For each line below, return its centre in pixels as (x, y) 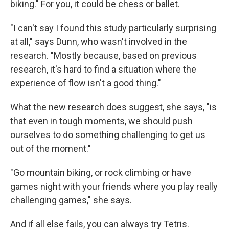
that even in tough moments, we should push (101, 121)
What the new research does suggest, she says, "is (113, 107)
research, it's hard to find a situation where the (103, 70)
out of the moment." (51, 149)
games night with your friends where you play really (114, 187)
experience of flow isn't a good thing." (86, 83)
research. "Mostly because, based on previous (104, 56)
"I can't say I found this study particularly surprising (113, 28)
